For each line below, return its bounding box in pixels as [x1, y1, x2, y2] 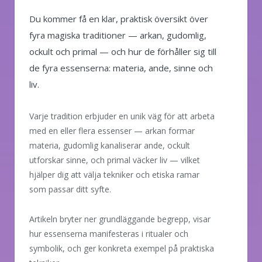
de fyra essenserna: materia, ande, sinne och [29, 61, 213, 74]
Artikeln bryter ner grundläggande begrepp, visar [29, 213, 211, 225]
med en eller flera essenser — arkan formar [29, 125, 195, 136]
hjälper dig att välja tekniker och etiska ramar [29, 168, 199, 180]
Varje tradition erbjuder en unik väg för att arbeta [29, 110, 215, 122]
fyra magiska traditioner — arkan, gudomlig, [29, 29, 206, 41]
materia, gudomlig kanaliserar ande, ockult [29, 139, 190, 151]
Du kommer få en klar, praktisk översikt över [29, 12, 208, 25]
